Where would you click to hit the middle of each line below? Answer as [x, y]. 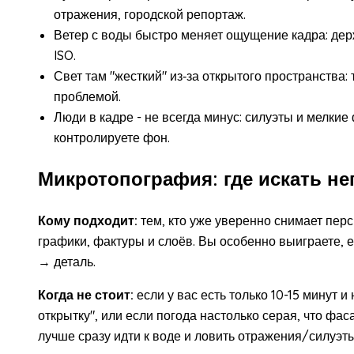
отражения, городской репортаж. [150, 14]
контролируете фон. [112, 137]
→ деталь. [67, 261]
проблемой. [87, 96]
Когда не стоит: [86, 294]
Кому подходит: [88, 220]
